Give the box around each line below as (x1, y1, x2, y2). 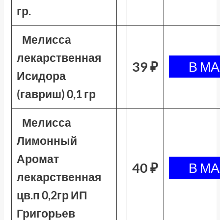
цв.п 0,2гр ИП (16, 188, 87, 202)
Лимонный (16, 134, 77, 147)
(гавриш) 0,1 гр (16, 87, 96, 101)
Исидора (16, 69, 66, 82)
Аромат (16, 152, 59, 165)
